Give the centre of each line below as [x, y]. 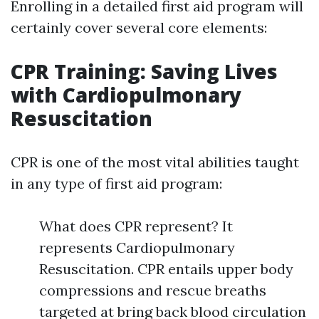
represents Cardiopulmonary [137, 248]
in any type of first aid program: [116, 184]
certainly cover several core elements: [139, 28]
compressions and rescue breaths [153, 291]
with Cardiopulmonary [126, 95]
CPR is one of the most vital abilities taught [155, 162]
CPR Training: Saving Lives [144, 72]
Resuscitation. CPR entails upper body [166, 269]
